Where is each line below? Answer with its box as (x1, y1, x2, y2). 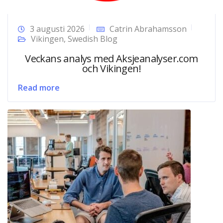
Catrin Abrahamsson (110, 23, 187, 34)
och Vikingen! (82, 61, 141, 75)
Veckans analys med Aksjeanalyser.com (25, 51, 198, 65)
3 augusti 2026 (30, 23, 85, 34)
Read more (18, 82, 60, 93)
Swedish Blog (68, 33, 117, 44)
